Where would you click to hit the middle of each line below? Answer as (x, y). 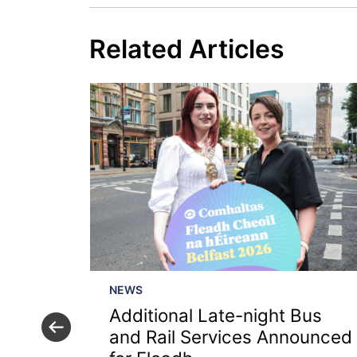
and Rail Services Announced (230, 337)
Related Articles (187, 49)
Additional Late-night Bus (215, 316)
